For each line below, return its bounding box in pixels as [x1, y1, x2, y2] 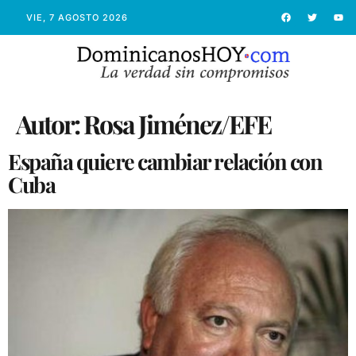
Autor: [16, 106, 83, 141]
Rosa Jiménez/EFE [83, 106, 271, 141]
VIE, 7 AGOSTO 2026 [25, 11, 128, 23]
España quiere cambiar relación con [8, 146, 322, 176]
